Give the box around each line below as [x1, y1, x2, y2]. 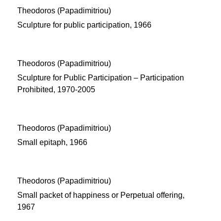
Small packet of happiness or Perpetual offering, [17, 191, 184, 199]
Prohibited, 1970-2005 [17, 85, 95, 94]
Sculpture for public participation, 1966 [17, 21, 151, 29]
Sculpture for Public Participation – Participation [17, 74, 184, 82]
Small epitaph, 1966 [17, 138, 87, 147]
